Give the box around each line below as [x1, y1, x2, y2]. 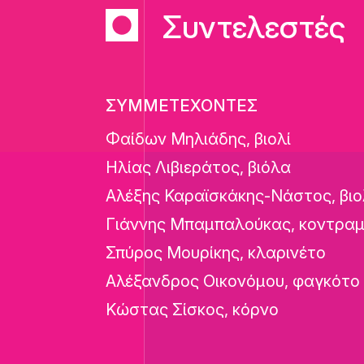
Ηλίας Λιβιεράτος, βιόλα [106, 158, 292, 177]
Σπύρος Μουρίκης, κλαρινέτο [106, 243, 327, 262]
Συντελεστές [162, 8, 346, 45]
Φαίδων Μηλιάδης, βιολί [106, 129, 292, 149]
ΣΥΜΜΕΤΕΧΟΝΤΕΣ [106, 96, 258, 115]
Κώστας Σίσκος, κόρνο [106, 300, 279, 319]
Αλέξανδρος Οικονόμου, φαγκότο [106, 271, 361, 291]
